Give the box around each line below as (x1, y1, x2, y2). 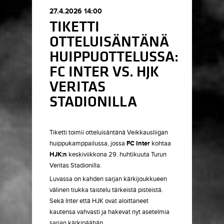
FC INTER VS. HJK (49, 63, 159, 81)
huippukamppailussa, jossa (49, 139, 125, 147)
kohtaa (151, 139, 171, 147)
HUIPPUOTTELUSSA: (49, 48, 178, 66)
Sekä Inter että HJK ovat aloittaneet (49, 197, 148, 205)
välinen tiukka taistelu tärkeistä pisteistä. (49, 186, 163, 194)
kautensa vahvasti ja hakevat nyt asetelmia (49, 208, 169, 216)
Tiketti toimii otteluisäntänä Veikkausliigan (49, 128, 168, 136)
